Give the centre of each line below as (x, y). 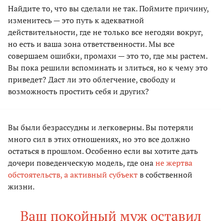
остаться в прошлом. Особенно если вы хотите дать (103, 151)
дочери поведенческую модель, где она (82, 163)
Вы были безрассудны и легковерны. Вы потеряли (101, 128)
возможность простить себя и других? (78, 92)
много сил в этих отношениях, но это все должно (99, 139)
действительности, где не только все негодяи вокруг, (105, 32)
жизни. (21, 187)
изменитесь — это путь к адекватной (76, 20)
